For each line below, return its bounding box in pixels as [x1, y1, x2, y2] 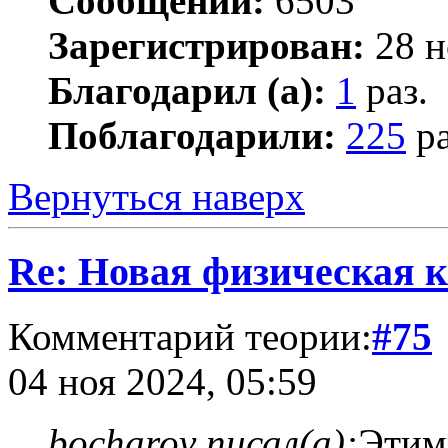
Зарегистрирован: [48, 24, 365, 68]
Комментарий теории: [8, 314, 372, 358]
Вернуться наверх [8, 175, 305, 219]
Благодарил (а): [48, 69, 326, 113]
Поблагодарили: [48, 114, 336, 158]
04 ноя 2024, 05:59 [8, 359, 317, 403]
